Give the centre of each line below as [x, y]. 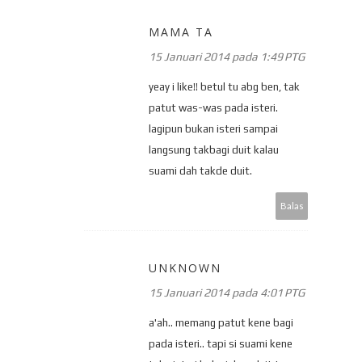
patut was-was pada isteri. [213, 107]
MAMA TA [181, 32]
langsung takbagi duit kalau [214, 149]
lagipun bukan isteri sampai [213, 128]
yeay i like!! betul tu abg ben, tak [224, 86]
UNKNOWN [185, 267]
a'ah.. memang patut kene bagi [221, 322]
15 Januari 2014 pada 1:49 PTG [227, 56]
